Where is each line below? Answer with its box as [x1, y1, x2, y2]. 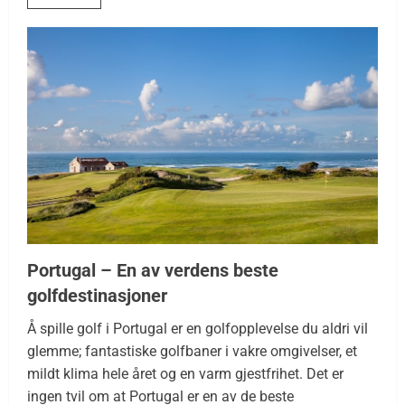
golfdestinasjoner [27, 284, 167, 306]
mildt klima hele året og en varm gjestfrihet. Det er [27, 364, 344, 382]
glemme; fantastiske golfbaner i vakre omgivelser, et [27, 342, 357, 360]
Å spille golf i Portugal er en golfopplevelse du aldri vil [27, 319, 368, 337]
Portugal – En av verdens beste [27, 259, 278, 281]
